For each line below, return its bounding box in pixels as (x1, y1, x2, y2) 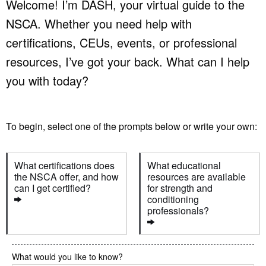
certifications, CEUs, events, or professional (6, 33, 237, 51)
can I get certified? (14, 180, 91, 195)
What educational (147, 158, 221, 172)
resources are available (147, 169, 246, 183)
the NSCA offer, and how (14, 169, 119, 183)
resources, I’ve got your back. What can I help (6, 52, 249, 70)
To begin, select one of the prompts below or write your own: (6, 119, 257, 133)
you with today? (6, 71, 88, 89)
